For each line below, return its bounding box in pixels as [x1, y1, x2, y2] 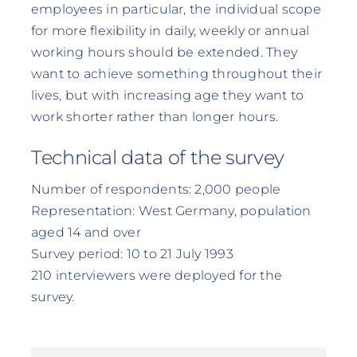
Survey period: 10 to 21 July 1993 [30, 245, 233, 261]
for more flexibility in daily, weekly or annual [30, 23, 310, 39]
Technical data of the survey [30, 145, 285, 169]
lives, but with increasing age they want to [30, 88, 304, 104]
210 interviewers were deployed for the [30, 267, 283, 283]
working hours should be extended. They [30, 45, 298, 61]
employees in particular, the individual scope [30, 2, 321, 18]
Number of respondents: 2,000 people [30, 181, 281, 197]
